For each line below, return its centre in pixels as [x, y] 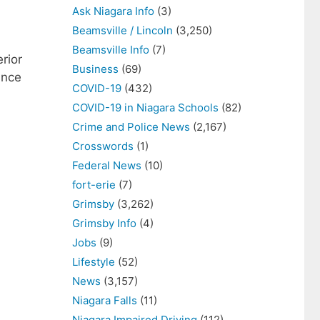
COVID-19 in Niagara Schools [145, 107]
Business [95, 69]
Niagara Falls [105, 300]
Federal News [107, 165]
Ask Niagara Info [113, 11]
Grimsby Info [104, 223]
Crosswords [103, 146]
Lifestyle [94, 262]
